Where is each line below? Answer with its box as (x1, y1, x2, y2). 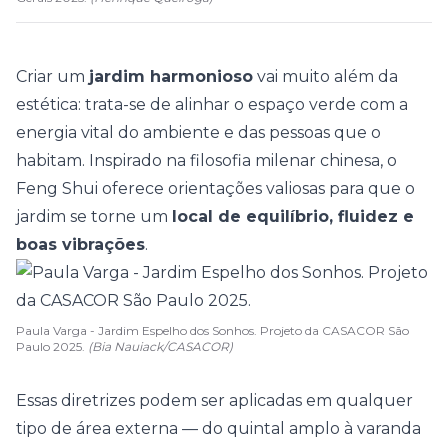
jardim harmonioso (89, 67, 253, 86)
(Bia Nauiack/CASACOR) (88, 339, 233, 354)
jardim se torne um (16, 207, 172, 226)
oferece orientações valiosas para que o (98, 179, 415, 198)
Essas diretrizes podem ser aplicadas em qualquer (16, 391, 413, 410)
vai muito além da (253, 67, 398, 86)
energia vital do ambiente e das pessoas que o (16, 123, 381, 142)
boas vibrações (16, 235, 145, 254)
